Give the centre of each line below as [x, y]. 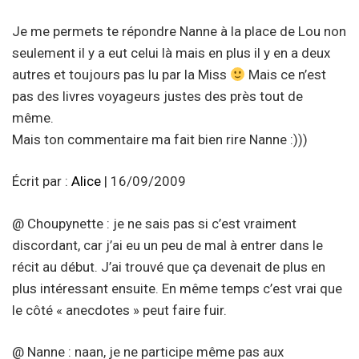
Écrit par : [42, 182]
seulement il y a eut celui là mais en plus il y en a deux [171, 52]
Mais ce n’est [286, 74]
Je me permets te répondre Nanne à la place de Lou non [179, 31]
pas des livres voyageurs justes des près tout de [157, 96]
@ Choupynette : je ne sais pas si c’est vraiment [154, 223]
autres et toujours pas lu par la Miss [121, 74]
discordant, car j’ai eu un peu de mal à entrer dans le [167, 245]
